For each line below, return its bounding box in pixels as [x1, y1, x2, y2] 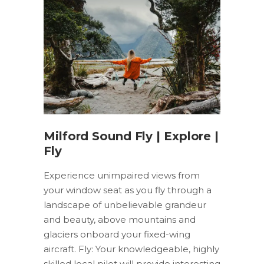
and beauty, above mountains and [44, 214, 196, 226]
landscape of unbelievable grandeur [44, 199, 206, 211]
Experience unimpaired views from [44, 170, 200, 181]
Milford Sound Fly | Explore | [44, 129, 219, 144]
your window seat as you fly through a [44, 184, 212, 196]
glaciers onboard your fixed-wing [44, 229, 190, 240]
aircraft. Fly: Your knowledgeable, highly [44, 243, 219, 255]
